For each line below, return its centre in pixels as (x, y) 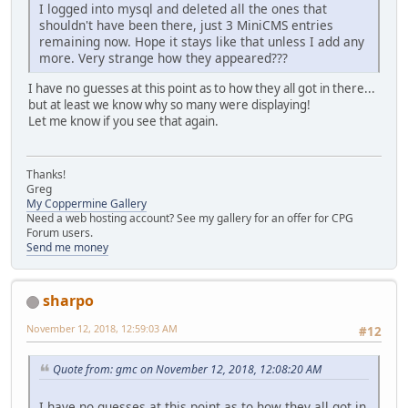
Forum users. (60, 233)
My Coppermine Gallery (87, 204)
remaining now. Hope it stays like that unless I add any (202, 42)
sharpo (68, 301)
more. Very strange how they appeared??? (163, 58)
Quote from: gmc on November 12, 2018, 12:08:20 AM (187, 369)
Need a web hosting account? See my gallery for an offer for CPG (190, 219)
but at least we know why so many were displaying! (169, 105)
